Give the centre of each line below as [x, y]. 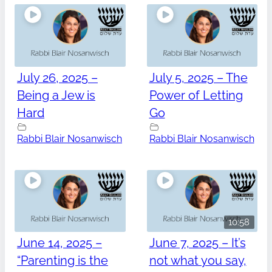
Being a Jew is [56, 95]
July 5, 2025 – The [198, 77]
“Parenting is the [63, 261]
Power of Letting [196, 95]
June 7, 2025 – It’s [197, 243]
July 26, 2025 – [57, 77]
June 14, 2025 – [59, 243]
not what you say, [198, 261]
